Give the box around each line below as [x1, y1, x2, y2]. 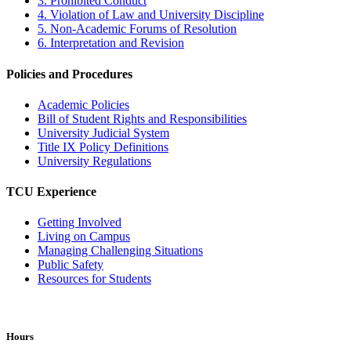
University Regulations [38, 154, 151, 168]
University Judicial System [38, 125, 169, 139]
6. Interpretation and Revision [38, 36, 184, 50]
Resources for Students [38, 272, 151, 286]
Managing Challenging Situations [38, 244, 203, 258]
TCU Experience [6, 185, 96, 199]
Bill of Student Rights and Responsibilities [38, 111, 247, 125]
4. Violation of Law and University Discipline [38, 8, 264, 22]
